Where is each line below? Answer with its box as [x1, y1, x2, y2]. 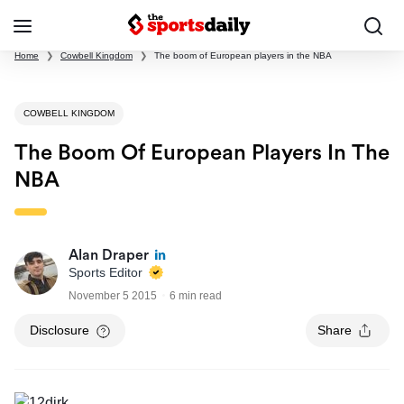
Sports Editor [69, 265, 146, 280]
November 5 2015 [69, 289, 157, 303]
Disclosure [30, 323, 89, 338]
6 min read [170, 289, 222, 303]
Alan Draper [69, 248, 149, 263]
